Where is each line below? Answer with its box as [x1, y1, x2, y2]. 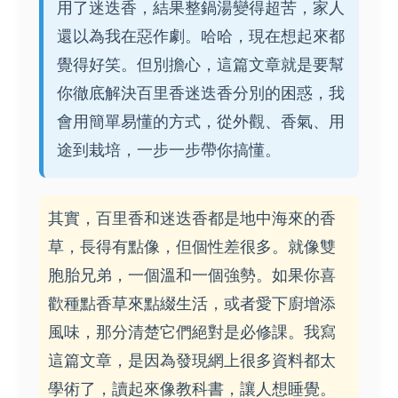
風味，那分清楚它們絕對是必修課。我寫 [48, 322, 336, 341]
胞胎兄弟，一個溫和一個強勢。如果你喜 [48, 266, 336, 284]
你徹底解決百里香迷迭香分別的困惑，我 [57, 84, 345, 102]
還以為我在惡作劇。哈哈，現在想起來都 [57, 27, 345, 45]
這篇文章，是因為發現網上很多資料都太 [48, 351, 336, 370]
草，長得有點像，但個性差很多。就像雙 [48, 237, 336, 256]
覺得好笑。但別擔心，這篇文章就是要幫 [57, 55, 345, 74]
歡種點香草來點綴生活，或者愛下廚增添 [48, 294, 336, 313]
